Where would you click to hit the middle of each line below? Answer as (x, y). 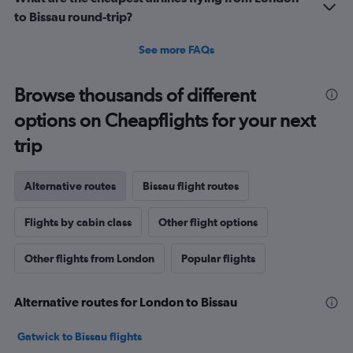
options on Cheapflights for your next (165, 120)
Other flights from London (89, 258)
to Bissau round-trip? (74, 16)
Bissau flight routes (191, 186)
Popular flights (218, 258)
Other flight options (208, 222)
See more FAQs (176, 49)
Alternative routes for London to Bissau (126, 301)
